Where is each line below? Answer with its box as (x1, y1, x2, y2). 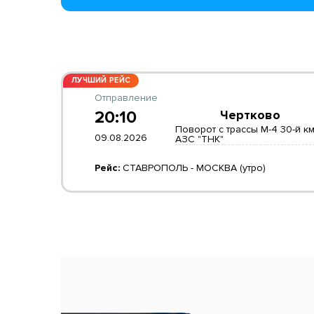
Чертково (219, 107, 280, 123)
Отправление (95, 92, 158, 104)
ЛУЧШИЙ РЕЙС (71, 76, 131, 85)
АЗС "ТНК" (175, 132, 224, 145)
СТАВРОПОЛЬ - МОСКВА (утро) (120, 162, 266, 174)
